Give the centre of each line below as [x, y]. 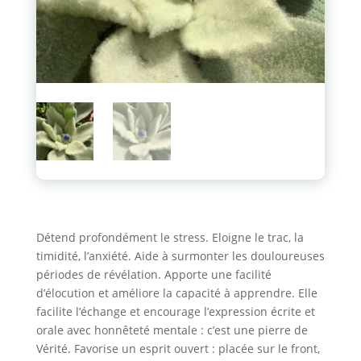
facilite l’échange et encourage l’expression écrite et [175, 311]
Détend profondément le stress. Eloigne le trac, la [170, 237]
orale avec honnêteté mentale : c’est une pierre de [172, 330]
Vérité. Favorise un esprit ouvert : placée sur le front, [178, 348]
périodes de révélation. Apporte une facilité [154, 274]
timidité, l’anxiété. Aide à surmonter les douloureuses [180, 255]
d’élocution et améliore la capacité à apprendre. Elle [176, 293]
